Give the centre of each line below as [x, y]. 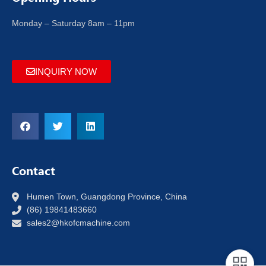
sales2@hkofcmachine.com [78, 223]
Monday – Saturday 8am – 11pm [73, 24]
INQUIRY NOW [66, 72]
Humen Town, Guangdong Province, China [107, 197]
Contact [34, 171]
